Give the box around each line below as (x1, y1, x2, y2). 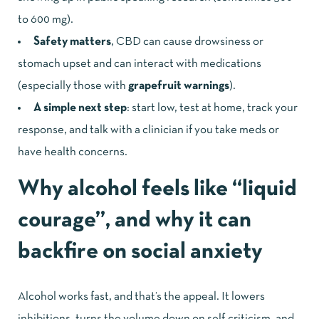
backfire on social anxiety (18, 241, 263, 262)
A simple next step (33, 102, 127, 113)
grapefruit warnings (128, 80, 229, 91)
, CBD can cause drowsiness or (111, 36, 263, 47)
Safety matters (33, 36, 111, 47)
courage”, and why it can (18, 210, 251, 231)
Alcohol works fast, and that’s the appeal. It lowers (18, 291, 265, 302)
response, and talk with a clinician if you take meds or (18, 124, 279, 135)
